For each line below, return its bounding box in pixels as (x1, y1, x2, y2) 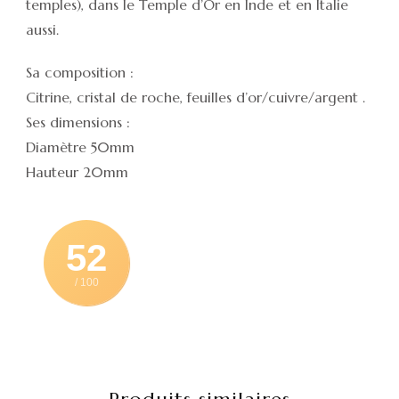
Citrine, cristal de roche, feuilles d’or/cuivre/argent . (26, 87, 365, 106)
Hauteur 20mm (26, 162, 128, 181)
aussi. (26, 20, 59, 38)
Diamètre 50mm (26, 137, 134, 156)
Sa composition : (26, 62, 134, 81)
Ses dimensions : (26, 112, 130, 131)
